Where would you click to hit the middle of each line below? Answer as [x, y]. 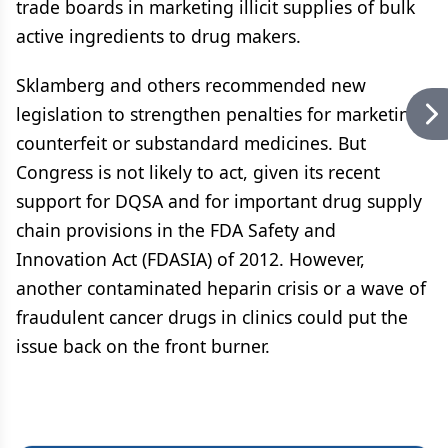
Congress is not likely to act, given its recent [198, 172]
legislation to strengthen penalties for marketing [218, 114]
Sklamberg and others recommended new [191, 85]
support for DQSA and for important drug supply [219, 201]
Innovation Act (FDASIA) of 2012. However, [190, 259]
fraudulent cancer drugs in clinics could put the [212, 317]
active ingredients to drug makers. [158, 36]
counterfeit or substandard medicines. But [191, 143]
